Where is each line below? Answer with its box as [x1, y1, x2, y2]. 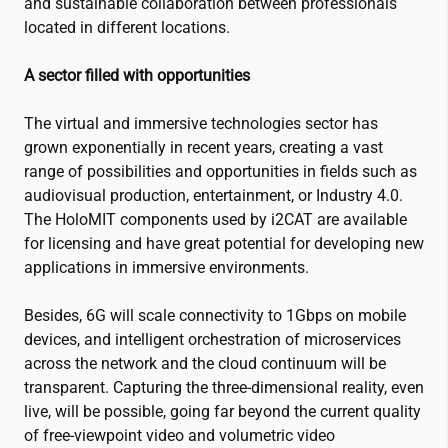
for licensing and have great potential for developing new [24, 233, 424, 253]
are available [313, 209, 407, 229]
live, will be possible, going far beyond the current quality [24, 401, 421, 421]
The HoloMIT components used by [24, 209, 271, 229]
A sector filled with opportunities [24, 65, 250, 85]
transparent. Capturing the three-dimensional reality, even [24, 377, 424, 397]
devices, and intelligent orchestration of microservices [24, 329, 401, 349]
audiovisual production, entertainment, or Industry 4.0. [24, 185, 403, 205]
